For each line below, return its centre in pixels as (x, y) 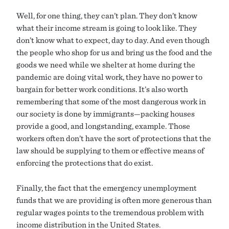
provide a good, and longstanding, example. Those (103, 126)
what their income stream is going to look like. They (107, 28)
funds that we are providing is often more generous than (114, 200)
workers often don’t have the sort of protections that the (114, 138)
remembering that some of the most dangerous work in (111, 101)
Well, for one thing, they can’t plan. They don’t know (107, 16)
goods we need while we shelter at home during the (106, 65)
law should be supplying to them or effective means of (110, 151)
